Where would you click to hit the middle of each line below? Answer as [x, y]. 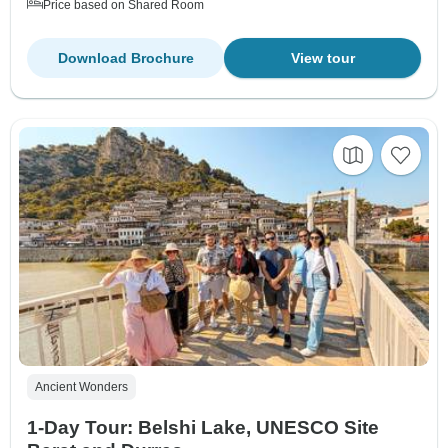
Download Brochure [125, 58]
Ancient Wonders [81, 387]
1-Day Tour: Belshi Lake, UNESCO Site [203, 428]
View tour [322, 58]
